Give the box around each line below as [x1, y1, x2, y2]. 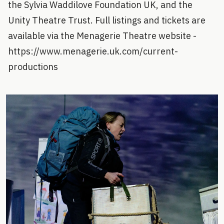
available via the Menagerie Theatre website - [8, 29, 196, 41]
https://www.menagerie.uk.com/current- [8, 45, 178, 57]
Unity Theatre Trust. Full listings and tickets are [8, 14, 205, 26]
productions [8, 60, 58, 72]
